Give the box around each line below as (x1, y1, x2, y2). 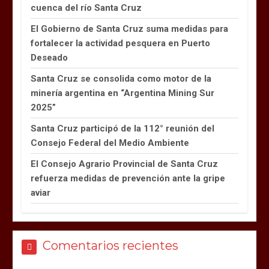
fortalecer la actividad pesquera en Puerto (31, 37, 211, 49)
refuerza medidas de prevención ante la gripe (31, 172, 226, 184)
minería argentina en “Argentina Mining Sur (31, 87, 215, 98)
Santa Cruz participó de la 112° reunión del (31, 122, 215, 134)
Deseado (31, 52, 68, 63)
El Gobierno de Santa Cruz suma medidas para (31, 23, 229, 34)
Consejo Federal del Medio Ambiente (31, 137, 190, 148)
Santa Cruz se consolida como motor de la (31, 73, 212, 84)
